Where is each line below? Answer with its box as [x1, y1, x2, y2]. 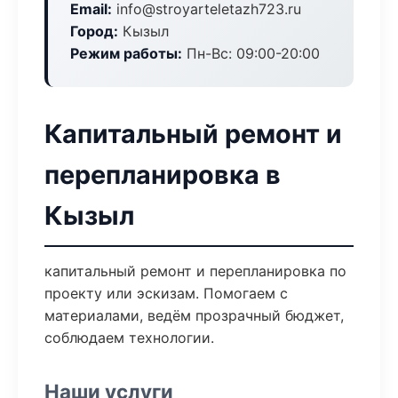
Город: [70, 22, 118, 40]
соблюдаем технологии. [44, 329, 214, 346]
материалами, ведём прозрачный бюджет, [44, 306, 344, 324]
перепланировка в [44, 159, 281, 190]
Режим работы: [70, 44, 182, 62]
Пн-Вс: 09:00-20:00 [182, 44, 320, 62]
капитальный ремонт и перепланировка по [44, 262, 346, 280]
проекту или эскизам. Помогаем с [44, 284, 288, 302]
